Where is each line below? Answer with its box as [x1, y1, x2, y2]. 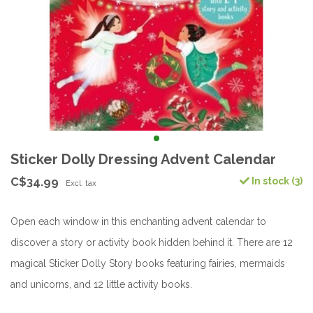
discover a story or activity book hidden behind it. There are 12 [10, 237, 293, 248]
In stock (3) [249, 175, 303, 187]
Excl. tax [66, 178, 96, 188]
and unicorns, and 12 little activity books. [10, 279, 192, 290]
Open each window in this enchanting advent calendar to [10, 216, 266, 227]
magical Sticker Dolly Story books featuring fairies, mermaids [10, 258, 285, 269]
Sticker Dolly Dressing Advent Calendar [10, 151, 276, 168]
